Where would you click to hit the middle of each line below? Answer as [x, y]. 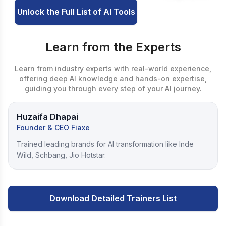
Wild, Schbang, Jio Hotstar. [61, 155]
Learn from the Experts [113, 47]
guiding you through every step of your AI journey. [113, 89]
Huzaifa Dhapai [47, 117]
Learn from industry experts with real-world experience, [113, 68]
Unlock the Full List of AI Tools [76, 12]
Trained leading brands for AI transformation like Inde [105, 144]
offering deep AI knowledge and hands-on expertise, [113, 78]
